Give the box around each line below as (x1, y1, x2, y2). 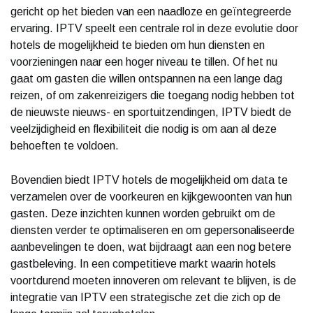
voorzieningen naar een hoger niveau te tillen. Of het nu (10, 55, 277, 68)
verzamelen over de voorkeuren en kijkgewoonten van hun (10, 190, 292, 203)
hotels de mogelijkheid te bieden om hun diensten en (10, 38, 265, 51)
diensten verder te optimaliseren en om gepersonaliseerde (10, 224, 295, 236)
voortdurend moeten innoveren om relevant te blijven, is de (10, 274, 296, 286)
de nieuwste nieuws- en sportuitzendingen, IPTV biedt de (10, 105, 291, 118)
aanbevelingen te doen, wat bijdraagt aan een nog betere (10, 240, 291, 253)
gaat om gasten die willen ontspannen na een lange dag (10, 72, 282, 85)
